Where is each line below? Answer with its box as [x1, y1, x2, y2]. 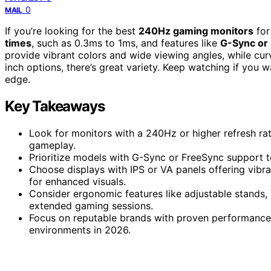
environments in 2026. [29, 223, 131, 236]
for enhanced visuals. [29, 175, 126, 188]
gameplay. [29, 139, 76, 151]
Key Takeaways [5, 97, 105, 115]
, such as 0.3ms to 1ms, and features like [31, 36, 220, 49]
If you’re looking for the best [5, 24, 139, 37]
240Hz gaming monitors [139, 24, 253, 37]
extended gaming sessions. [29, 199, 153, 212]
